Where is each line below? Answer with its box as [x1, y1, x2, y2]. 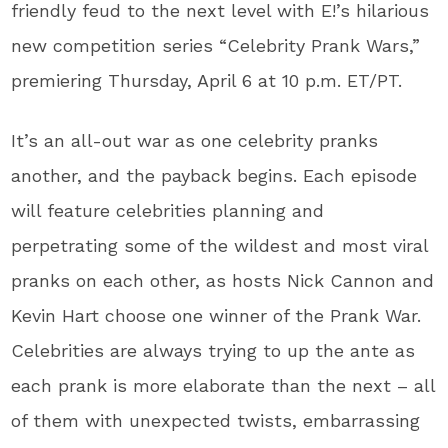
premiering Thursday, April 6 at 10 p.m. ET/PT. [11, 70, 415, 92]
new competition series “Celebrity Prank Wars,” [11, 35, 421, 57]
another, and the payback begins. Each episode [11, 165, 418, 187]
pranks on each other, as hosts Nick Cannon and [11, 270, 435, 292]
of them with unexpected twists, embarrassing [11, 410, 421, 432]
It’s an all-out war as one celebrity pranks [11, 130, 379, 152]
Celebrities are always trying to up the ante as [11, 340, 416, 362]
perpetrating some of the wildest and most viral [11, 235, 429, 257]
